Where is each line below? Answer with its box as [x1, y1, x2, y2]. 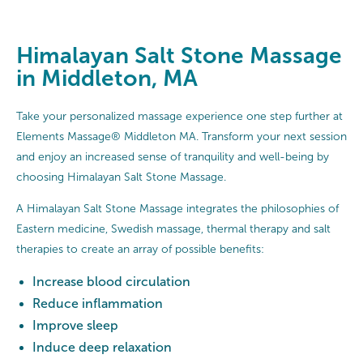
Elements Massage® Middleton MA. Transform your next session [16, 130, 347, 143]
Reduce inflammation [32, 296, 163, 310]
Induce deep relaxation [32, 340, 172, 354]
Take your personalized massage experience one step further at [16, 109, 343, 122]
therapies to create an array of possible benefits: [16, 242, 264, 255]
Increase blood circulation [32, 274, 190, 288]
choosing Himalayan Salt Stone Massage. [16, 170, 226, 183]
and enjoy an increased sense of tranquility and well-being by [16, 150, 329, 163]
